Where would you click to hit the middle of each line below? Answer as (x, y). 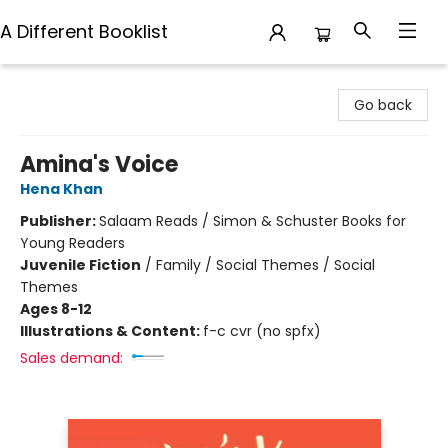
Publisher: (59, 221)
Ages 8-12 (56, 309)
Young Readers (72, 243)
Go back (383, 105)
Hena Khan (61, 189)
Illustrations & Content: (111, 331)
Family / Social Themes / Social (265, 265)
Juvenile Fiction (80, 265)
